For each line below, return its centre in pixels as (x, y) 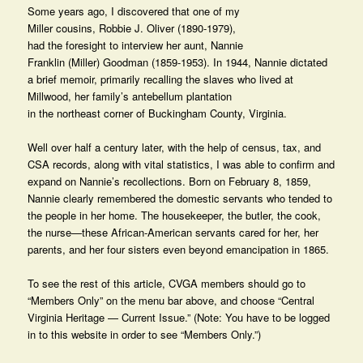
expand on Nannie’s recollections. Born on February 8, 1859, (170, 181)
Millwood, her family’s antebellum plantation (130, 96)
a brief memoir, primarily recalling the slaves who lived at (161, 79)
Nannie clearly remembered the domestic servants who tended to (180, 198)
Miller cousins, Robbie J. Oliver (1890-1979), (132, 28)
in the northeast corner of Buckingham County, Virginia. (158, 113)
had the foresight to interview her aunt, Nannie (136, 45)
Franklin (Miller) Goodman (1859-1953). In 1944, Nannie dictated (178, 62)
